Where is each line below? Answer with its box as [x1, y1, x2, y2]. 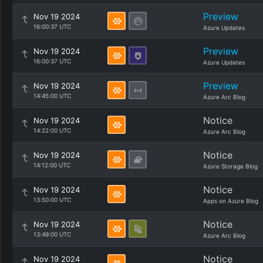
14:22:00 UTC [33, 127, 71, 134]
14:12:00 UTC [33, 161, 70, 168]
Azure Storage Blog [203, 163, 258, 170]
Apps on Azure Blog [203, 197, 258, 204]
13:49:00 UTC [33, 231, 71, 238]
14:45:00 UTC [33, 92, 71, 99]
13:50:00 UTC [33, 196, 71, 203]
